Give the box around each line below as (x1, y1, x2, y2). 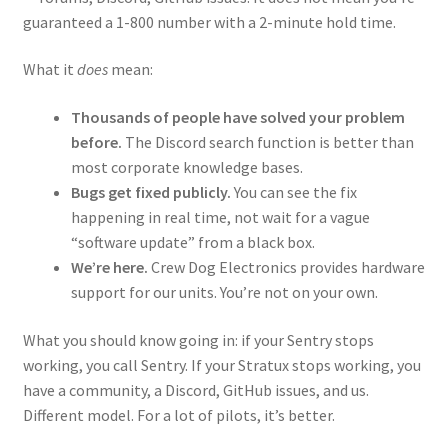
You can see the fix (230, 182, 357, 202)
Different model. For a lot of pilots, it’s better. (22, 404, 335, 425)
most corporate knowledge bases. (70, 157, 303, 177)
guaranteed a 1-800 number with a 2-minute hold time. (22, 11, 396, 32)
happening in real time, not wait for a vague (70, 207, 370, 227)
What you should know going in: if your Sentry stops (22, 329, 374, 350)
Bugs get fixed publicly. (70, 182, 231, 202)
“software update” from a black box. (70, 232, 315, 252)
